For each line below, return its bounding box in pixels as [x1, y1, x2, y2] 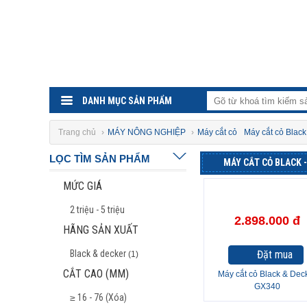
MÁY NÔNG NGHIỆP [108, 127, 186, 137]
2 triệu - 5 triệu [70, 204, 125, 215]
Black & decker [70, 248, 126, 259]
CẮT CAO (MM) [63, 267, 129, 280]
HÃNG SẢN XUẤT [63, 223, 138, 236]
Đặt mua [256, 248, 293, 261]
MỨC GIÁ [63, 180, 102, 193]
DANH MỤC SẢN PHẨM [82, 95, 172, 106]
